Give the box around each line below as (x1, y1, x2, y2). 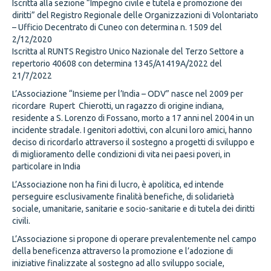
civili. (12, 216, 30, 226)
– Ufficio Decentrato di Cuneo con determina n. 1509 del (12, 22, 222, 33)
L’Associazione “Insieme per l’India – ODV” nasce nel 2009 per (12, 89, 243, 99)
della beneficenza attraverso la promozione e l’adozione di (12, 246, 233, 256)
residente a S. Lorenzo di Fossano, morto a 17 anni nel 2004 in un (12, 113, 254, 123)
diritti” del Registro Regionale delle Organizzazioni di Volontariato (12, 10, 258, 21)
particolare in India (12, 162, 80, 172)
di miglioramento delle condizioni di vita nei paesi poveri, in (12, 149, 230, 160)
